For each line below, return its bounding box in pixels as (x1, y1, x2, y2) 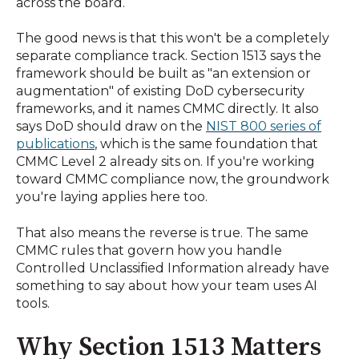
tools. (16, 295, 50, 311)
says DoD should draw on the (16, 119, 206, 135)
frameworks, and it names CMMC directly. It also (16, 101, 319, 117)
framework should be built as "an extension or (16, 66, 311, 82)
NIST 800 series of (206, 119, 321, 135)
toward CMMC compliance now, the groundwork (16, 171, 329, 188)
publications (16, 136, 95, 152)
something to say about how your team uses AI (16, 277, 317, 293)
